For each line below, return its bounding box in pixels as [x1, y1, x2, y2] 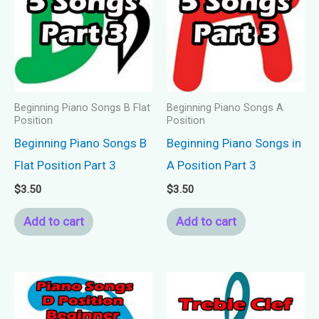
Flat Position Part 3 [14, 158, 116, 173]
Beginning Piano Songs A [167, 102, 283, 115]
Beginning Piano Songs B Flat [14, 102, 150, 115]
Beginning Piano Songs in [167, 136, 301, 151]
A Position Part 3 [167, 158, 256, 173]
